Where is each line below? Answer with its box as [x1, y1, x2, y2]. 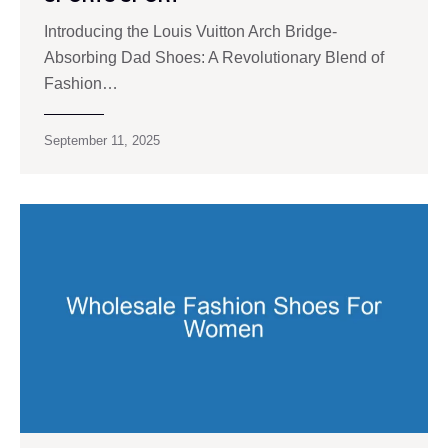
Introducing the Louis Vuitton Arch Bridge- [44, 22, 337, 40]
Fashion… [44, 74, 118, 92]
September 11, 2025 [44, 132, 160, 148]
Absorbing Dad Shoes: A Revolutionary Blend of [44, 48, 384, 66]
